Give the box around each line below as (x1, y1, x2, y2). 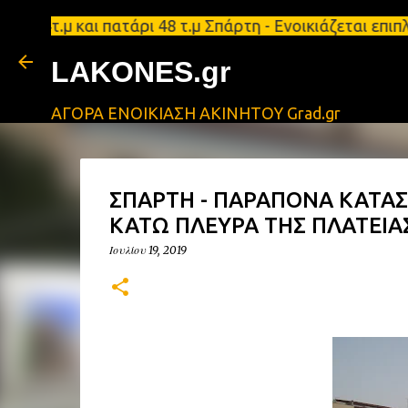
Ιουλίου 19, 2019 (108, 243, 187, 257)
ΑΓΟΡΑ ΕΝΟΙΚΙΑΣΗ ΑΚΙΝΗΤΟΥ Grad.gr (51, 104, 341, 122)
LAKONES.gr (51, 56, 230, 88)
